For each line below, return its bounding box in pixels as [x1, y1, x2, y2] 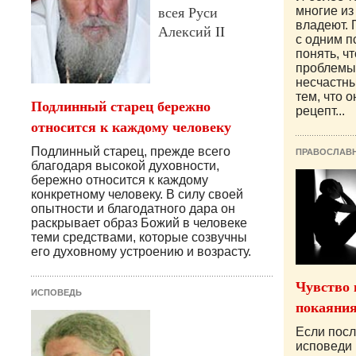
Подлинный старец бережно [31, 95, 211, 117]
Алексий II [158, 21, 225, 41]
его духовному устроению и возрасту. [31, 245, 251, 259]
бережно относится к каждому [31, 173, 208, 188]
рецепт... [296, 104, 345, 118]
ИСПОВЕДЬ [31, 288, 82, 298]
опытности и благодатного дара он [31, 202, 235, 216]
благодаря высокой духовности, [31, 159, 219, 173]
